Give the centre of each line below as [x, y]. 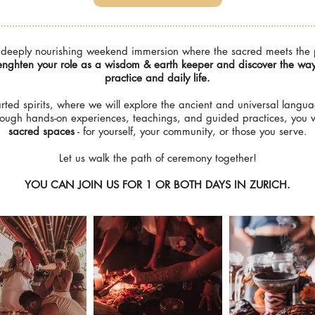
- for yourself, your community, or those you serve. [191, 131]
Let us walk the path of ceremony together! [157, 157]
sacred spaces [41, 131]
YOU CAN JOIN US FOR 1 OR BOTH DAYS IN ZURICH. [157, 184]
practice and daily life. [157, 77]
